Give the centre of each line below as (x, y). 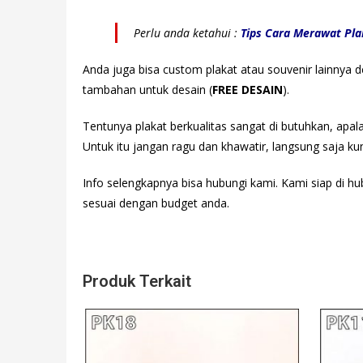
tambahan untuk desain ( (147, 89)
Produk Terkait (137, 281)
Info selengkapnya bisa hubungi (167, 182)
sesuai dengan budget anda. (156, 203)
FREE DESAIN (248, 89)
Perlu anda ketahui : (187, 32)
